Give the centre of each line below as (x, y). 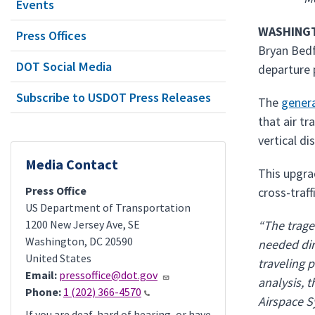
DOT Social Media (64, 66)
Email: (41, 275)
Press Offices (51, 36)
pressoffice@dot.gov (108, 275)
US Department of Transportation (108, 207)
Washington (55, 241)
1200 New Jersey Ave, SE (83, 224)
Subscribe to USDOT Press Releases (114, 97)
